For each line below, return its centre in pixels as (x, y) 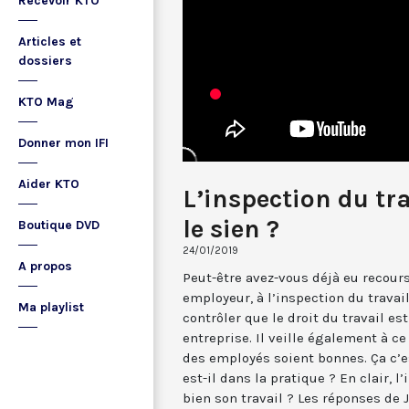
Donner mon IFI (63, 143)
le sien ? (231, 228)
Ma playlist (51, 307)
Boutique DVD (59, 225)
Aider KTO (49, 184)
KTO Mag (46, 102)
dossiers (45, 61)
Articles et (50, 42)
